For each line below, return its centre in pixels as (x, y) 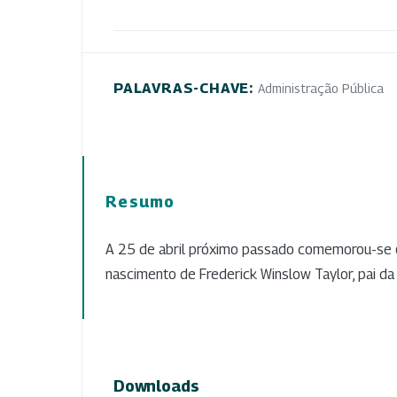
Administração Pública (320, 88)
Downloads (156, 385)
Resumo (140, 201)
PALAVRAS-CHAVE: (186, 88)
